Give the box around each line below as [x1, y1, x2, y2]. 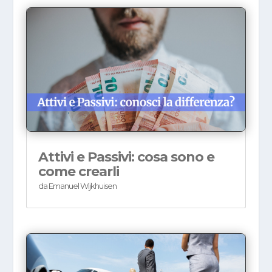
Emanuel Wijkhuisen [48, 180, 117, 191]
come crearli [38, 163, 119, 180]
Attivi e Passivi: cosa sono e [38, 148, 214, 165]
